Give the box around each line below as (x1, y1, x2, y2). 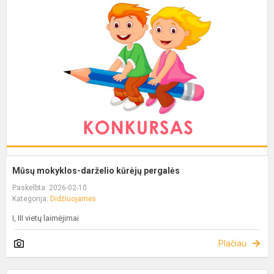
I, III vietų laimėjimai (12, 213, 79, 223)
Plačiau (218, 238, 246, 248)
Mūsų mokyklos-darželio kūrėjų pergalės (12, 165, 180, 176)
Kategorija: (12, 194, 50, 203)
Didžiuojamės (50, 194, 96, 203)
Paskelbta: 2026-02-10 (12, 183, 87, 192)
